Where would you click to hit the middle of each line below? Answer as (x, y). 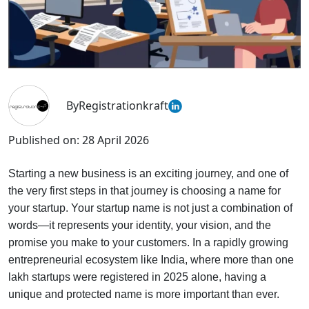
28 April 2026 (116, 140)
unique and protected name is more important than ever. (144, 294)
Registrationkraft (123, 105)
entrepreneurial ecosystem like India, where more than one (151, 259)
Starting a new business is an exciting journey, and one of (148, 173)
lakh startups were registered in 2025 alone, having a (137, 277)
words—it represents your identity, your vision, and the (140, 225)
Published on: (44, 140)
